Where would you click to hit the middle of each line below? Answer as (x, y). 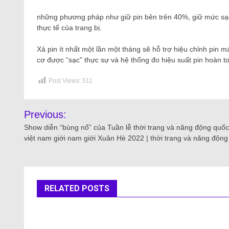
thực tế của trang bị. (69, 28)
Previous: (45, 114)
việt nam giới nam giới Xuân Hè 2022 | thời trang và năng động (126, 138)
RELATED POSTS (77, 188)
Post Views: (65, 81)
